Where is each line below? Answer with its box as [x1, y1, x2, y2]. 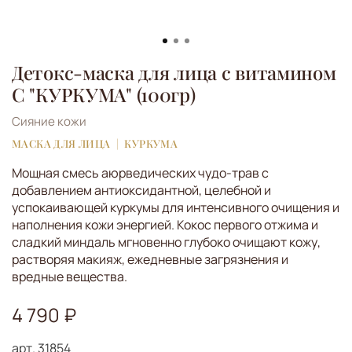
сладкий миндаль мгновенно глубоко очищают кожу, [12, 233, 321, 251]
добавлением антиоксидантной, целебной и [12, 181, 271, 200]
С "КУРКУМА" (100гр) [12, 82, 196, 108]
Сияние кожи [12, 112, 86, 130]
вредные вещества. [12, 268, 127, 286]
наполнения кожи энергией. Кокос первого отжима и [12, 216, 318, 234]
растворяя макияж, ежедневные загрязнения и [12, 251, 288, 269]
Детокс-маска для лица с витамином [12, 60, 336, 86]
